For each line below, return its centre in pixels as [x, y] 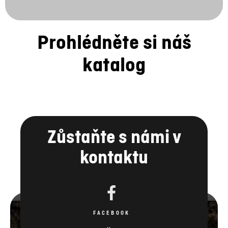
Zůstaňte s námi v [114, 82]
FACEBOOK [111, 158]
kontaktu [114, 102]
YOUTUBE [111, 201]
